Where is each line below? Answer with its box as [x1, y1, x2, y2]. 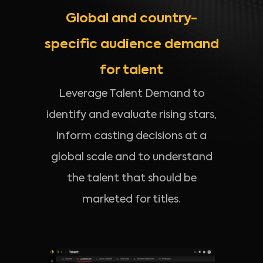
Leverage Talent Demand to [58, 89, 205, 100]
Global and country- [66, 12, 197, 26]
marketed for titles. [82, 194, 181, 205]
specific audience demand [44, 38, 219, 52]
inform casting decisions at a [56, 131, 207, 142]
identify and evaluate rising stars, [46, 110, 217, 121]
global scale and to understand [50, 152, 213, 163]
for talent [100, 64, 163, 77]
